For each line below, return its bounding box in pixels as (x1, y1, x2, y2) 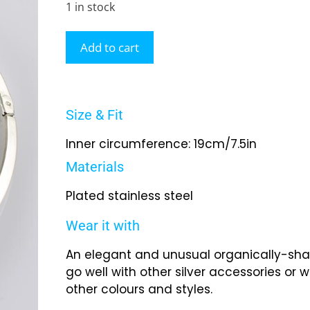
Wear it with (66, 217, 140, 235)
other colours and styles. (66, 281, 212, 298)
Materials (66, 158, 124, 176)
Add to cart (80, 39, 139, 56)
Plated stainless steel (66, 188, 193, 205)
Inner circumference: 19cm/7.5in (66, 136, 257, 153)
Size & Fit (66, 107, 123, 124)
